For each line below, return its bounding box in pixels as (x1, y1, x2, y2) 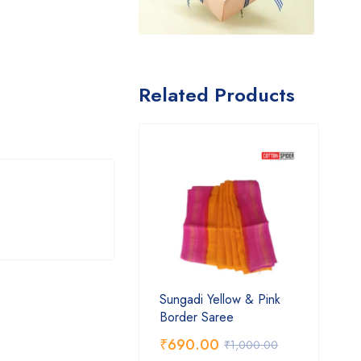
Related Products (139, 81, 295, 109)
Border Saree (160, 308, 234, 326)
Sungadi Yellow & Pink (160, 290, 280, 309)
